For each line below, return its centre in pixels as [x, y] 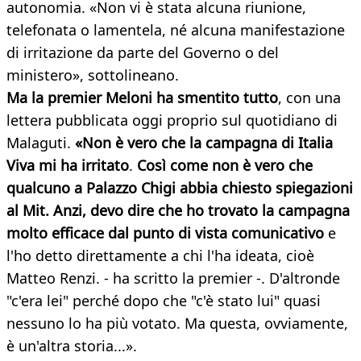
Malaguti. [41, 143]
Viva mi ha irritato [68, 166]
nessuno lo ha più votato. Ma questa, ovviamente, [177, 324]
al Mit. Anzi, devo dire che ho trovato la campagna [178, 211]
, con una [309, 98]
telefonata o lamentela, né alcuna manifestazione [176, 30]
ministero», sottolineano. [93, 75]
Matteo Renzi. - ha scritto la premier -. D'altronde [173, 278]
